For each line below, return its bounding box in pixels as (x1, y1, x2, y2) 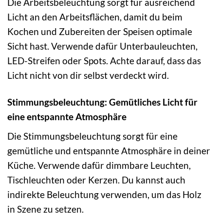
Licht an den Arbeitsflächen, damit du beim (7, 11, 182, 23)
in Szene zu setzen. (7, 203, 84, 215)
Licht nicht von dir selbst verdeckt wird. (7, 70, 169, 81)
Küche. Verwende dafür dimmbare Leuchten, (7, 159, 191, 171)
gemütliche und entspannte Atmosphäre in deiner (7, 145, 210, 156)
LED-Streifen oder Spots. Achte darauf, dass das (7, 55, 201, 67)
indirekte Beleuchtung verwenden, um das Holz (7, 188, 201, 200)
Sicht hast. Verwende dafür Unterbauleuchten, (7, 40, 198, 52)
